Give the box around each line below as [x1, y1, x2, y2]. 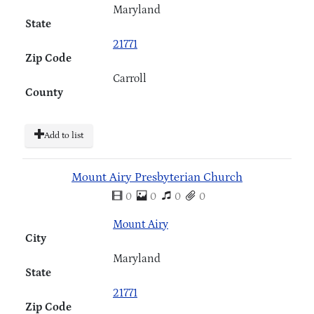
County [25, 86, 63, 99]
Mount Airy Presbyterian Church [71, 171, 243, 185]
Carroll [113, 71, 146, 85]
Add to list [44, 130, 83, 141]
